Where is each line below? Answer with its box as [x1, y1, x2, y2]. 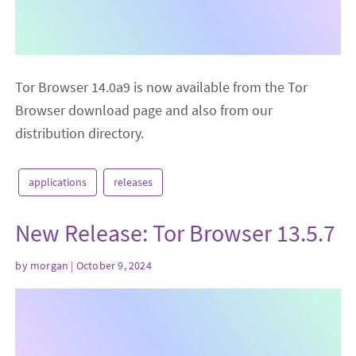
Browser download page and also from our [15, 101, 273, 120]
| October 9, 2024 [68, 257, 152, 273]
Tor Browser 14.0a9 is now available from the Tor [15, 78, 308, 97]
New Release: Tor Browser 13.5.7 [15, 218, 336, 249]
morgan [30, 257, 69, 273]
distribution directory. [15, 124, 145, 143]
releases [114, 175, 153, 190]
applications [29, 175, 87, 190]
